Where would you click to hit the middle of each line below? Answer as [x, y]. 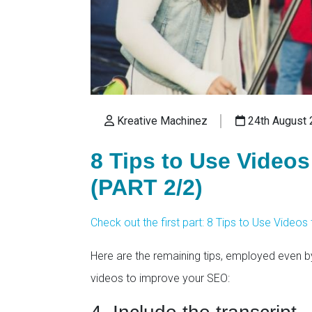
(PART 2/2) [147, 188]
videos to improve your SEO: [160, 279]
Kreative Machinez [161, 121]
